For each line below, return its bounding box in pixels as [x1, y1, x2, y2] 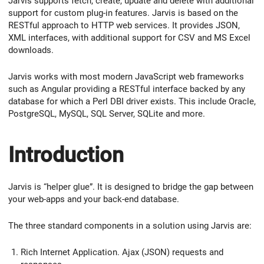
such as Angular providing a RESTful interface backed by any [8, 84, 245, 95]
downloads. [8, 45, 54, 56]
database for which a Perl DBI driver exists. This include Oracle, [8, 96, 256, 107]
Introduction [8, 143, 124, 168]
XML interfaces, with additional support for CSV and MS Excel [8, 32, 250, 44]
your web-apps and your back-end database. [8, 194, 179, 205]
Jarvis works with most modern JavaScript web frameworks [8, 71, 244, 82]
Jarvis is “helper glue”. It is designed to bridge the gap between [8, 181, 253, 193]
